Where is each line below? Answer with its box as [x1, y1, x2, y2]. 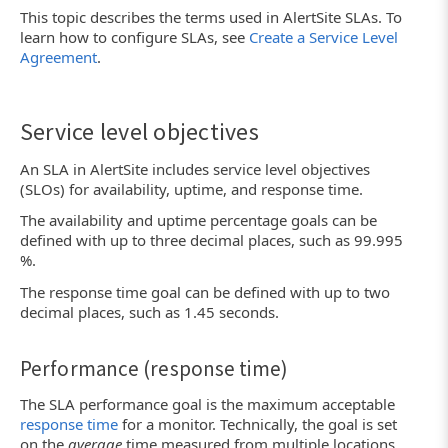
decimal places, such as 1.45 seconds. [20, 301, 279, 322]
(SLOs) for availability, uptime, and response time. [20, 179, 363, 199]
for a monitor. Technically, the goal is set [118, 413, 397, 434]
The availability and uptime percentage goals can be [20, 210, 377, 231]
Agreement [20, 46, 97, 67]
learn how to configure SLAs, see [20, 26, 249, 47]
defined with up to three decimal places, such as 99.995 [20, 230, 403, 251]
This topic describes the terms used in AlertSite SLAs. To [20, 6, 402, 27]
